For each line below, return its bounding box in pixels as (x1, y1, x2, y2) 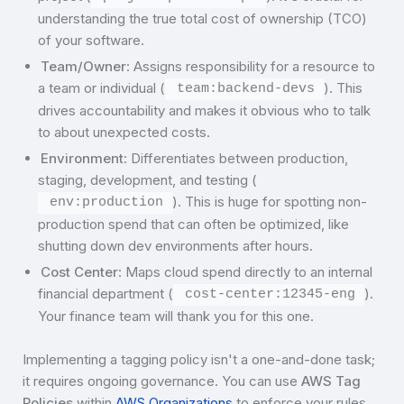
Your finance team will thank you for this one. (38, 308, 315, 326)
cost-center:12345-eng (185, 287, 356, 303)
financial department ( (38, 285, 174, 303)
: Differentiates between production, (124, 150, 349, 168)
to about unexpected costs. (38, 124, 211, 142)
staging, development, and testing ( (38, 171, 258, 189)
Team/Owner (41, 58, 127, 76)
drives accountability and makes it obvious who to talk (38, 102, 372, 120)
